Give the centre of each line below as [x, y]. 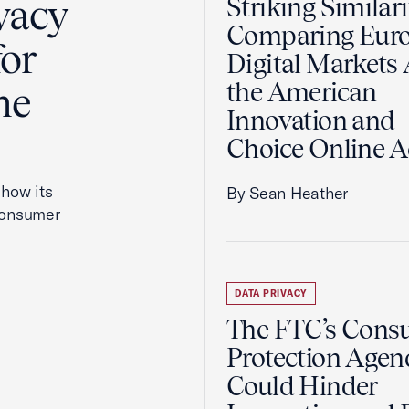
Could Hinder [302, 386]
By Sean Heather [288, 193]
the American [302, 92]
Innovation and [311, 121]
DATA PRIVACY [271, 294]
